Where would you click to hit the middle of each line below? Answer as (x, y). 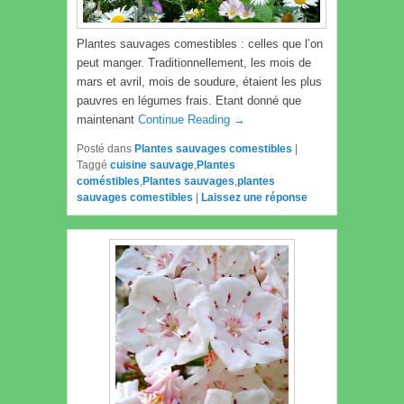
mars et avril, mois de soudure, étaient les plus (199, 82)
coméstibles (108, 182)
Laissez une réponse (254, 198)
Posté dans (104, 149)
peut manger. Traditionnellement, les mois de (194, 63)
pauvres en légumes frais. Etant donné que (189, 101)
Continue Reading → (192, 120)
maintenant (107, 120)
